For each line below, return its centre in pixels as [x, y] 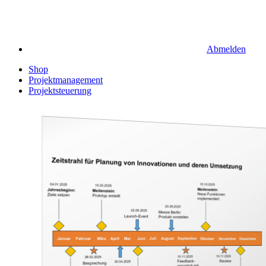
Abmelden [226, 49]
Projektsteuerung [60, 91]
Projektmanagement [66, 80]
